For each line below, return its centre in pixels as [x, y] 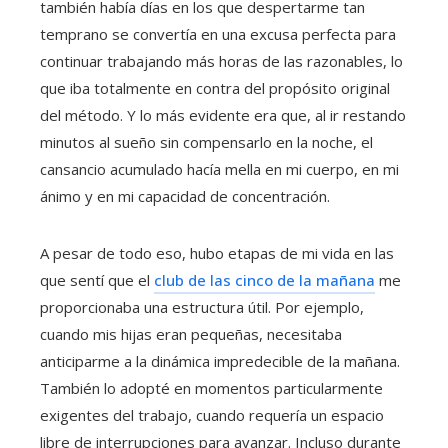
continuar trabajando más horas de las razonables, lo [221, 61]
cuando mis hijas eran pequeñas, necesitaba [191, 334]
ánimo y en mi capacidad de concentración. [185, 196]
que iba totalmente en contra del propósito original [215, 88]
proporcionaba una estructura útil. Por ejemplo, [202, 307]
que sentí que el [97, 280]
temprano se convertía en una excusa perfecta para [218, 34]
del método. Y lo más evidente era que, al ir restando [223, 115]
